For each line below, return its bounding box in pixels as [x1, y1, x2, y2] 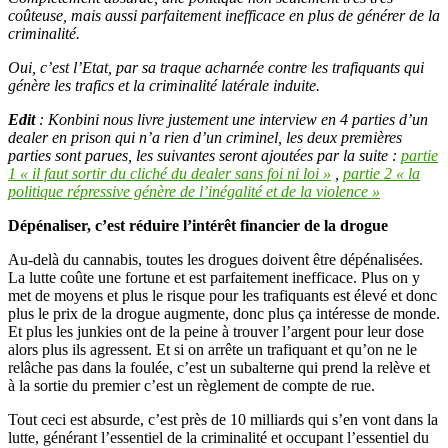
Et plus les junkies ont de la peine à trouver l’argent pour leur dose [8, 322, 424, 340]
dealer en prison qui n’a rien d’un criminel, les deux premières [8, 128, 402, 146]
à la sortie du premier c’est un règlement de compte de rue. [8, 376, 375, 394]
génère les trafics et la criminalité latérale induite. [8, 76, 320, 94]
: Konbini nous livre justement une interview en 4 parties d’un [35, 110, 428, 128]
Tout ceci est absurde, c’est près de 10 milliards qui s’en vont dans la [8, 410, 438, 428]
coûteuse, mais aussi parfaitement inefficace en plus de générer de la [8, 6, 440, 24]
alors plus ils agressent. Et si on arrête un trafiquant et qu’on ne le [8, 340, 417, 358]
